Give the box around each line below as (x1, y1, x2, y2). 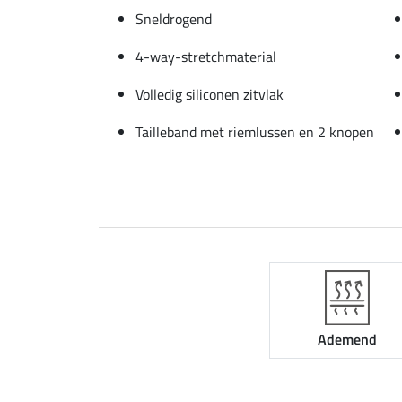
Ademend (318, 328, 377, 351)
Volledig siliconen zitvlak (135, 83, 284, 105)
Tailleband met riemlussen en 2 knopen (135, 120, 374, 143)
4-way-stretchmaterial (135, 45, 276, 67)
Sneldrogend (135, 7, 212, 30)
